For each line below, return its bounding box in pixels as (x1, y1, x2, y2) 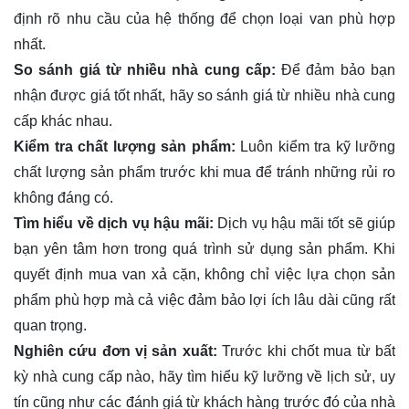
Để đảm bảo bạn (275, 61, 396, 78)
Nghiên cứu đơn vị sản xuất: (14, 342, 217, 359)
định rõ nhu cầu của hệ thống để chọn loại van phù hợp (14, 10, 395, 26)
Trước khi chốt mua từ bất (216, 342, 396, 359)
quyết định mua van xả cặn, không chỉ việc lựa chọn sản (14, 266, 395, 282)
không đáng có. (14, 189, 113, 205)
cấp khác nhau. (14, 112, 112, 129)
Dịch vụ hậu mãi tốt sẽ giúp (213, 215, 396, 231)
